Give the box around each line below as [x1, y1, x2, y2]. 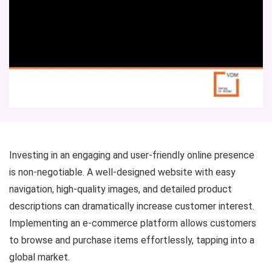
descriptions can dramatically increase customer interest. [9, 200, 254, 212]
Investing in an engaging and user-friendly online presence [9, 149, 254, 161]
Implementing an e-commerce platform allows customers [9, 217, 256, 229]
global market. [9, 251, 70, 263]
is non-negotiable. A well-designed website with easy [9, 166, 236, 178]
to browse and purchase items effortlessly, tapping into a [9, 234, 254, 246]
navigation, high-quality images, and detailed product [9, 183, 232, 195]
